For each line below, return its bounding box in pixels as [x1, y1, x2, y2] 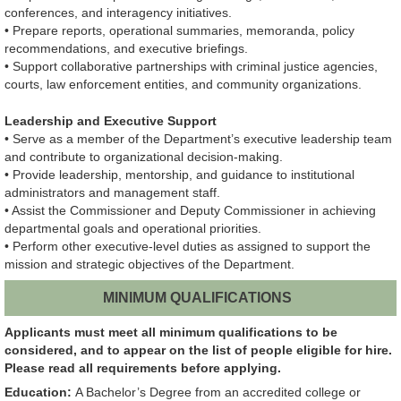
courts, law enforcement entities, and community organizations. [4, 77, 362, 92]
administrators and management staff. [4, 185, 220, 200]
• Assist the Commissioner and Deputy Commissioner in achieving [4, 203, 376, 218]
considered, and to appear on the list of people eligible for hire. [4, 342, 392, 357]
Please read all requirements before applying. [4, 360, 281, 375]
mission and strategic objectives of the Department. [4, 257, 294, 272]
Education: [4, 384, 72, 399]
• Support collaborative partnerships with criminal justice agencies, [4, 59, 378, 74]
